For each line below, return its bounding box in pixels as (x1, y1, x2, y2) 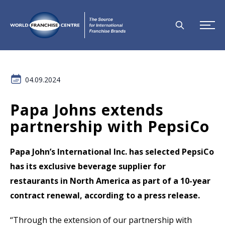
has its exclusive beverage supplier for (10, 161, 166, 172)
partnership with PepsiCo (10, 116, 214, 137)
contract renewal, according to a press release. (10, 190, 202, 201)
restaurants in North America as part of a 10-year (10, 175, 210, 186)
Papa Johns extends (10, 99, 164, 120)
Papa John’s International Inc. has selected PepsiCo (10, 146, 214, 157)
